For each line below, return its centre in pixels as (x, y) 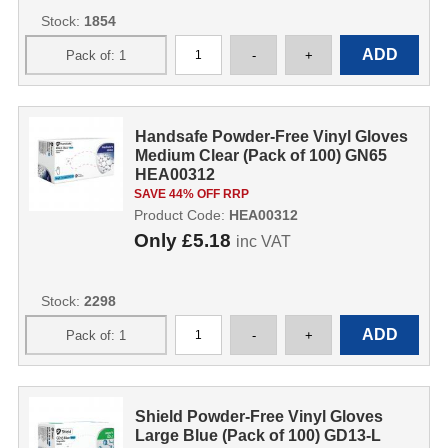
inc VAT (263, 241)
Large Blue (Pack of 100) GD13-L (258, 435)
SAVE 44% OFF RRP (191, 194)
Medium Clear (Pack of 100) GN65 (261, 155)
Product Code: (181, 215)
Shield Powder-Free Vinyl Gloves (259, 416)
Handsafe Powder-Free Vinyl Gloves (272, 136)
